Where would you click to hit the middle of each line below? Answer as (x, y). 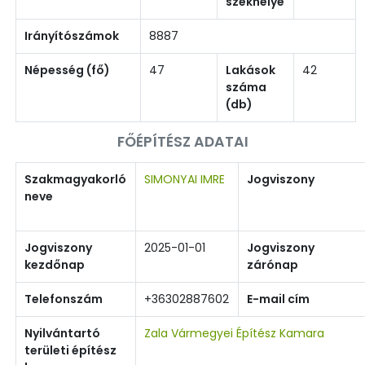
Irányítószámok (72, 35)
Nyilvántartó (62, 333)
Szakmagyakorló (75, 179)
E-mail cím (278, 299)
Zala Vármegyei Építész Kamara (234, 333)
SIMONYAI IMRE (185, 179)
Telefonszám (64, 299)
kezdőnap (55, 264)
